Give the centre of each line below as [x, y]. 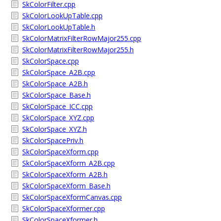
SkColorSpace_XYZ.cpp [58, 118]
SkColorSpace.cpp [51, 61]
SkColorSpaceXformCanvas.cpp [72, 197]
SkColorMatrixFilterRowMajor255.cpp [82, 38]
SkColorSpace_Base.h [56, 95]
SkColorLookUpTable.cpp [62, 16]
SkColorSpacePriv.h [53, 140]
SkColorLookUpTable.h [59, 27]
